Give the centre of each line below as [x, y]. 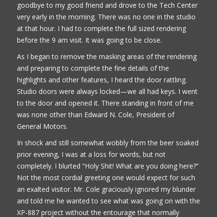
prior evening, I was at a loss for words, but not [91, 154]
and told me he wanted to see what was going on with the [108, 201]
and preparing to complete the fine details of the [93, 68]
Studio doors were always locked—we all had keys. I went [107, 91]
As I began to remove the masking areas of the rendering [107, 56]
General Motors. [42, 126]
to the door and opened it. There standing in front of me [105, 103]
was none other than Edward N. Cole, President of [96, 114]
